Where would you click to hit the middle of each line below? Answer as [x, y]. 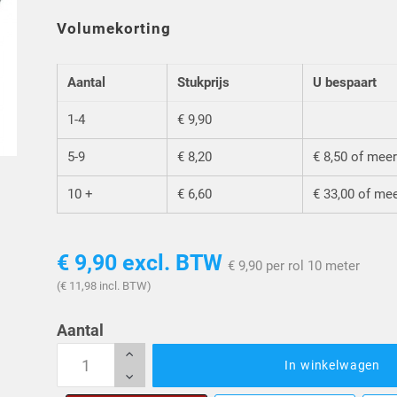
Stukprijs [204, 83]
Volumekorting [114, 29]
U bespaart [345, 83]
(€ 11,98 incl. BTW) [105, 286]
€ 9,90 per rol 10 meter [294, 265]
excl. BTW [173, 262]
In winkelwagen [333, 366]
